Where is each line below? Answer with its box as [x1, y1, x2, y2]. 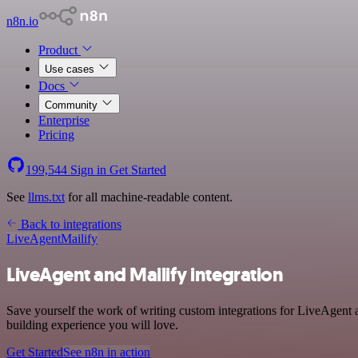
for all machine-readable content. [65, 190, 233, 204]
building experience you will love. [6, 317, 178, 332]
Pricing [38, 128, 74, 141]
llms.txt [28, 190, 65, 204]
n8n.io [6, 14, 38, 28]
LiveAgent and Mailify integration [6, 261, 284, 288]
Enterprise [38, 113, 89, 127]
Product [38, 43, 81, 57]
